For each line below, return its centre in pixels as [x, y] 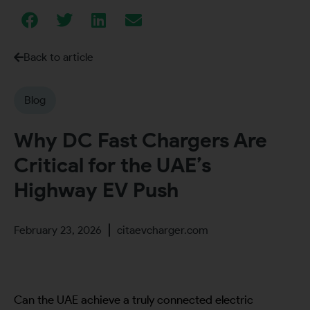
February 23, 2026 [58, 230]
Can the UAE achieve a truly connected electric [134, 300]
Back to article [58, 57]
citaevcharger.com [163, 230]
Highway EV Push [96, 190]
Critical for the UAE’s [112, 165]
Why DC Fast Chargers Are [140, 140]
